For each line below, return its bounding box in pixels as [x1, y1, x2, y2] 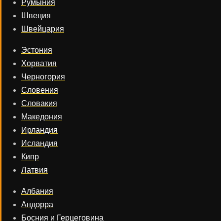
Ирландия [21, 126, 58, 134]
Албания [21, 187, 53, 195]
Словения [21, 86, 58, 94]
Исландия [21, 139, 58, 147]
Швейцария [21, 25, 64, 33]
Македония [21, 112, 62, 121]
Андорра [21, 200, 53, 209]
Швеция [21, 11, 51, 20]
